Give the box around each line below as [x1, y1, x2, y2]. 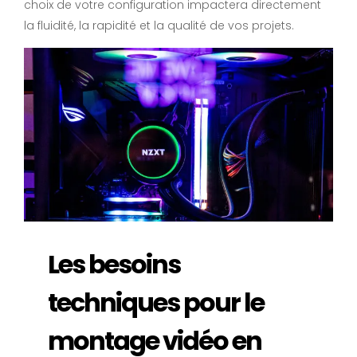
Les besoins [48, 246, 180, 283]
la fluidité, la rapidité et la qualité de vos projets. [24, 18, 294, 33]
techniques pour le [48, 284, 264, 321]
